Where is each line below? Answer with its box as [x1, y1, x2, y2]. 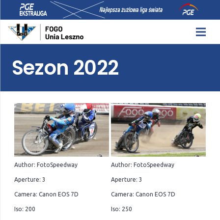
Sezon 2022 [12, 54, 118, 82]
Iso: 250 [111, 205, 132, 212]
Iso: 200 [14, 205, 35, 212]
